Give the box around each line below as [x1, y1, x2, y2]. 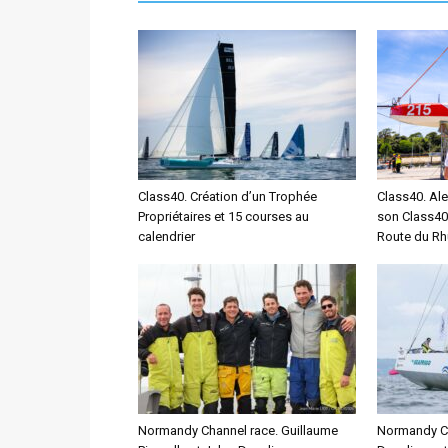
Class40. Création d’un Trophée [138, 189, 317, 204]
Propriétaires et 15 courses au [138, 209, 309, 224]
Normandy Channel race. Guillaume [138, 423, 338, 438]
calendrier [138, 229, 195, 244]
